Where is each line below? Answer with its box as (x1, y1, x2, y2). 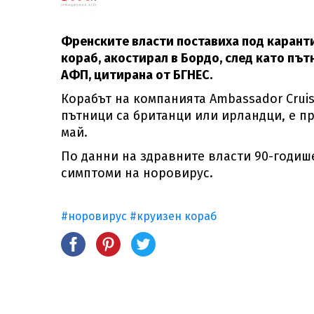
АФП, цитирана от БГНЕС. (61, 67, 215, 83)
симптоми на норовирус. (61, 165, 213, 181)
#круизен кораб (130, 210, 217, 223)
